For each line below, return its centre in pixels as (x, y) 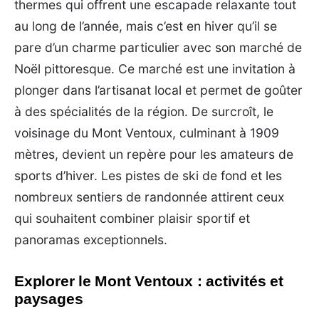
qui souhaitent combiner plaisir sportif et (132, 218)
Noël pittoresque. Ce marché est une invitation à (155, 68)
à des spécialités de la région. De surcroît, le (144, 111)
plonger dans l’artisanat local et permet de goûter (158, 90)
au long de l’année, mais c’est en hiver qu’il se (146, 26)
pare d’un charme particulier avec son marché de (158, 47)
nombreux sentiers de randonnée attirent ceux (149, 197)
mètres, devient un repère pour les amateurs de (154, 154)
